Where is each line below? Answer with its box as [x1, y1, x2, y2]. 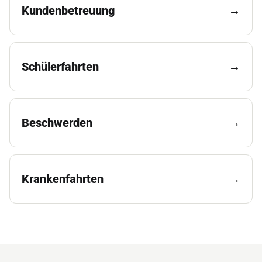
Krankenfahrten [22, 171, 104, 186]
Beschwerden [22, 115, 92, 130]
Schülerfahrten [22, 59, 99, 74]
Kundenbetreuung [22, 3, 115, 18]
